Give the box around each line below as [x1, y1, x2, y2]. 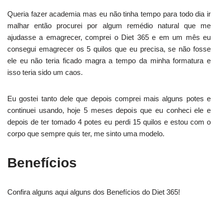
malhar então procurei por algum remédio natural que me [7, 21, 211, 30]
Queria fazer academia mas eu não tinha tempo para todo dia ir [7, 9, 211, 18]
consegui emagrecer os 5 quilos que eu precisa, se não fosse [7, 44, 211, 53]
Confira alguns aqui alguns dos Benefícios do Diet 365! [7, 187, 180, 196]
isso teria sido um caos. [7, 68, 83, 76]
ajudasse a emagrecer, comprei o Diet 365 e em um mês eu [7, 33, 211, 41]
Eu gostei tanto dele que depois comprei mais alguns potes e [7, 94, 211, 103]
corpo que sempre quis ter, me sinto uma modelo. [7, 129, 164, 138]
